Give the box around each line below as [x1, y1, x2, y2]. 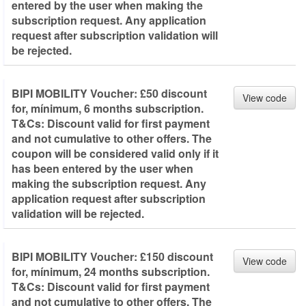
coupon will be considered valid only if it [12, 145, 219, 161]
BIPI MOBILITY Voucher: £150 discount [12, 249, 213, 264]
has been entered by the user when [12, 161, 193, 176]
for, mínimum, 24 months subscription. [12, 264, 210, 279]
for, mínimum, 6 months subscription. [12, 100, 204, 116]
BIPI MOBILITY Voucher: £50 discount [12, 85, 207, 101]
